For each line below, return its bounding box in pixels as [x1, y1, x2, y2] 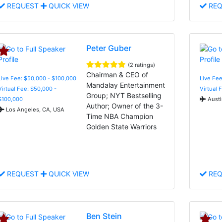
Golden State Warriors [86, 122, 157, 131]
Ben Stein [86, 211, 122, 221]
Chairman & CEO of [86, 70, 149, 79]
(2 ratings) [128, 61, 156, 68]
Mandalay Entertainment [86, 80, 166, 89]
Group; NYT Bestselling [86, 91, 162, 100]
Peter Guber [86, 43, 132, 53]
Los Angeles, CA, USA [4, 106, 64, 113]
